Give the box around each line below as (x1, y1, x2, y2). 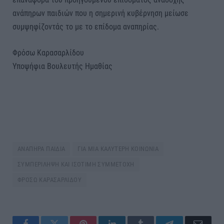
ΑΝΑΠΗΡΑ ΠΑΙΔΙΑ (17, 144, 65, 152)
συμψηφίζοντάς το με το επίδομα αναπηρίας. (12, 22, 159, 32)
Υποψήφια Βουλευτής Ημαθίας (12, 61, 112, 71)
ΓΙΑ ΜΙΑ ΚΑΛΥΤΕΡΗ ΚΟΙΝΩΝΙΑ (77, 144, 159, 152)
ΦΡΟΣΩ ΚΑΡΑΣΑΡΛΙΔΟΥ (17, 175, 82, 183)
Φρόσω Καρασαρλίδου (12, 47, 84, 57)
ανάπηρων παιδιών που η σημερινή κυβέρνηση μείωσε (12, 8, 188, 18)
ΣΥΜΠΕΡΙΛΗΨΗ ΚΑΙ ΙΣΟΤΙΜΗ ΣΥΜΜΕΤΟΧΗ (17, 160, 134, 168)
